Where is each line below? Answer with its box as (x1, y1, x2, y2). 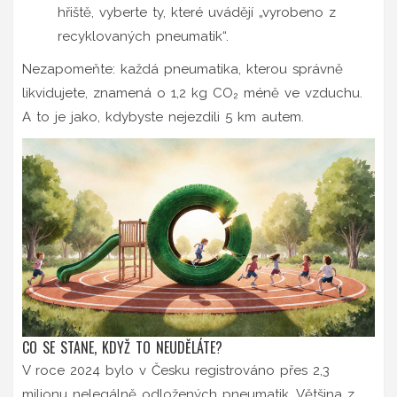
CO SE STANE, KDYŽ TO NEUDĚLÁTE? (22, 336, 222, 358)
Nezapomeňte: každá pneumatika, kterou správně (22, 60, 343, 77)
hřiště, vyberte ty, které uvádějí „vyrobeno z (58, 4, 336, 20)
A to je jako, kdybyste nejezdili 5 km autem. (22, 108, 304, 125)
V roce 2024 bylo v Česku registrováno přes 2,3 (22, 362, 330, 378)
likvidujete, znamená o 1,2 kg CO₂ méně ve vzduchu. (22, 84, 362, 101)
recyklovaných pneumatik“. (58, 27, 229, 44)
